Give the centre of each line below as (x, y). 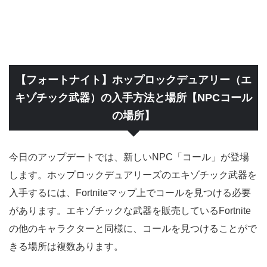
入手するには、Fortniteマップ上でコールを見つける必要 (130, 193)
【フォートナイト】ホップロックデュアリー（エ (133, 80)
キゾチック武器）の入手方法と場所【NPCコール (133, 98)
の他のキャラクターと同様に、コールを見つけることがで (133, 229)
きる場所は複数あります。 (66, 246)
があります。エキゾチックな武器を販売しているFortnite (130, 211)
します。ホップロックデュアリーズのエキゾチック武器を (133, 175)
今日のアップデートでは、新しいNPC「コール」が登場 (129, 157)
